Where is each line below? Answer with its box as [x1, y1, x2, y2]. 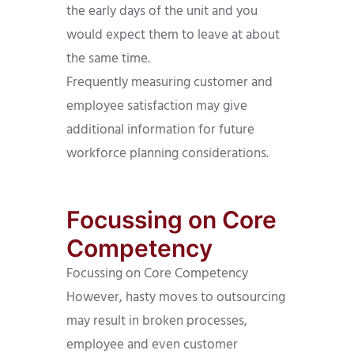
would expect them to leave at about [66, 24, 280, 47]
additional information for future [66, 119, 254, 141]
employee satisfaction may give [66, 96, 247, 118]
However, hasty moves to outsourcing [66, 287, 285, 309]
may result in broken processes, [66, 311, 247, 333]
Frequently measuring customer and [66, 72, 273, 94]
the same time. [66, 48, 150, 70]
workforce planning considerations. [66, 143, 269, 165]
